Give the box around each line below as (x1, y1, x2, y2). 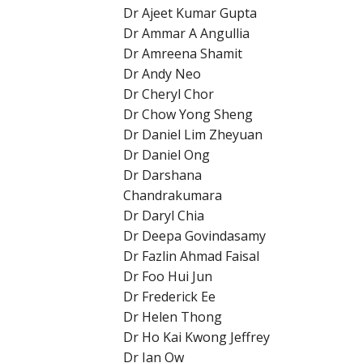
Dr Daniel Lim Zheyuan (123, 126, 263, 143)
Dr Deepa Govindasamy (123, 227, 266, 245)
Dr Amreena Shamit (123, 45, 242, 62)
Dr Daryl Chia (123, 207, 204, 224)
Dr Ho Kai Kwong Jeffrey (123, 328, 270, 346)
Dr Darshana (123, 166, 202, 184)
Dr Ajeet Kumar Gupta (123, 4, 257, 22)
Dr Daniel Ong (123, 146, 210, 164)
